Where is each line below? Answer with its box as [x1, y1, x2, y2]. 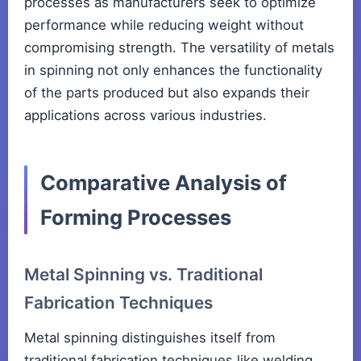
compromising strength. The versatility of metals [24, 39, 334, 56]
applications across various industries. [24, 107, 267, 124]
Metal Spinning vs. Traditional [24, 264, 263, 285]
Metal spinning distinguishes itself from [24, 330, 276, 346]
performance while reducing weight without [24, 17, 304, 34]
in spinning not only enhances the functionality [24, 62, 322, 79]
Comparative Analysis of [40, 170, 287, 196]
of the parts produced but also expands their [24, 85, 309, 102]
